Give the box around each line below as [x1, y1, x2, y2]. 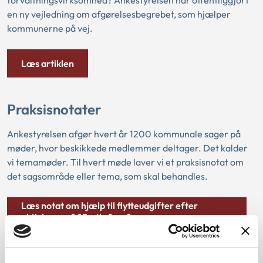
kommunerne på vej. [7, 22, 93, 34]
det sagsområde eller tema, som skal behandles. [7, 170, 208, 183]
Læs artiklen [21, 57, 74, 69]
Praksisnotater [7, 100, 101, 118]
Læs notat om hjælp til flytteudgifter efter [21, 200, 198, 212]
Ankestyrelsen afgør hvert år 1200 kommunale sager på [7, 128, 241, 140]
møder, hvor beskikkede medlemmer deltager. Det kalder [7, 142, 248, 154]
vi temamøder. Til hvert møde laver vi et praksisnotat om [7, 156, 244, 168]
